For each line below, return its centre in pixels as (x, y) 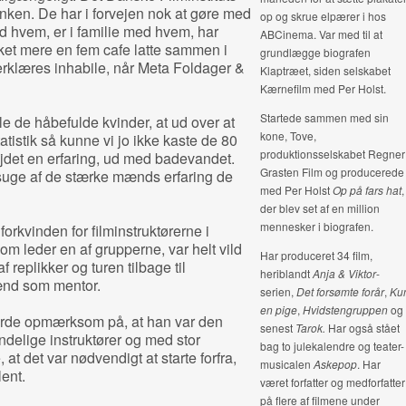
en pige (278, 309)
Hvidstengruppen (346, 309)
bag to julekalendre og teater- (332, 346)
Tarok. (310, 328)
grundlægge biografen (315, 52)
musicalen (286, 364)
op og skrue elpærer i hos (323, 16)
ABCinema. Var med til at (321, 34)
